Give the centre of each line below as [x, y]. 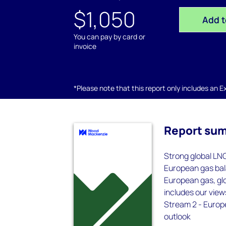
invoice [85, 46]
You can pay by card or [109, 37]
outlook [178, 216]
